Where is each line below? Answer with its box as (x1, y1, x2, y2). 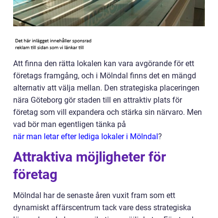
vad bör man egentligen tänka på (13, 120, 126, 129)
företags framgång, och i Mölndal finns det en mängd (13, 71, 196, 80)
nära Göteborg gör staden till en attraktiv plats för (13, 95, 182, 105)
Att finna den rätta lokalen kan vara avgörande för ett (13, 59, 194, 68)
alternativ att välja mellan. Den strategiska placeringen (13, 83, 200, 92)
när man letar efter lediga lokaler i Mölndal (13, 132, 158, 141)
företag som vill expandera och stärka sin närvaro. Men (13, 108, 202, 117)
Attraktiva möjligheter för (13, 149, 166, 165)
